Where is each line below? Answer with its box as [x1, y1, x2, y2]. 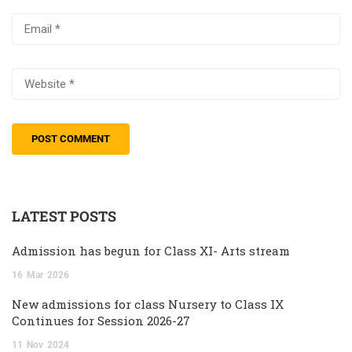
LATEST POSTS [12, 206, 116, 225]
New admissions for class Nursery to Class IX [12, 295, 284, 312]
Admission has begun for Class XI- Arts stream [12, 242, 290, 258]
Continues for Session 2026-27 [12, 312, 190, 328]
